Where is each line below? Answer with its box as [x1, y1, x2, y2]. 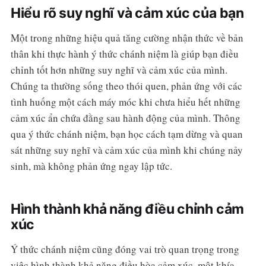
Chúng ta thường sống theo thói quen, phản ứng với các [10, 79, 242, 93]
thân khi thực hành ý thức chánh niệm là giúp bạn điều [10, 47, 239, 61]
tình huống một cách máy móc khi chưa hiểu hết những [10, 95, 240, 109]
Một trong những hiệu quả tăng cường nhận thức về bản [10, 31, 243, 45]
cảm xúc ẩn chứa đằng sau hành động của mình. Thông [10, 111, 240, 125]
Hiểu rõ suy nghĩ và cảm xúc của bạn [10, 5, 244, 22]
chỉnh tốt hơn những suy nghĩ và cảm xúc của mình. [10, 63, 227, 77]
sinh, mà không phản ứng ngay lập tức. [10, 159, 172, 173]
